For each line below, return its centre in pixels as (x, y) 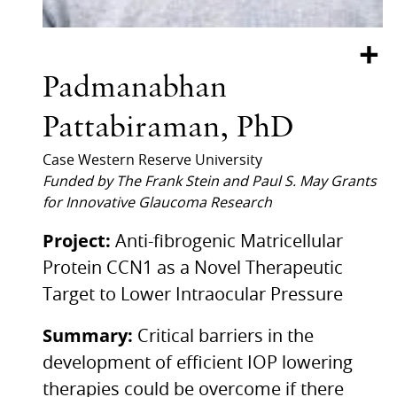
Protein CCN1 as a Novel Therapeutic (193, 268)
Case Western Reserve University (152, 160)
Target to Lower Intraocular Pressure (193, 295)
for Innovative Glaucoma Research (157, 202)
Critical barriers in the (226, 336)
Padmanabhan (135, 89)
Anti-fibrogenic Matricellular (229, 241)
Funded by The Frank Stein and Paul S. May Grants (210, 181)
